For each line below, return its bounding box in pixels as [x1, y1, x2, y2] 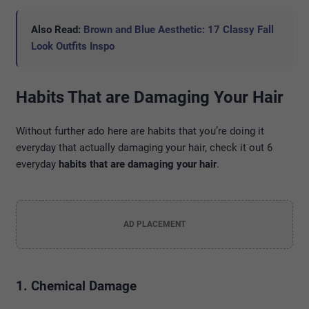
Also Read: [31, 23, 83, 37]
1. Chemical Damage [16, 279, 137, 295]
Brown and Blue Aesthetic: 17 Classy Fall [83, 23, 274, 37]
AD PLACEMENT [123, 219, 186, 230]
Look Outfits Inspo [31, 40, 114, 53]
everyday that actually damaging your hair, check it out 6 [16, 141, 272, 154]
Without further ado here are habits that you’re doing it [16, 125, 264, 138]
